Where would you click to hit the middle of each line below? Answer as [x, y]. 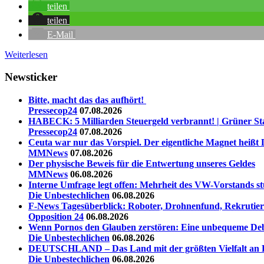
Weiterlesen [26, 54]
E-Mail [60, 34]
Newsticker [31, 77]
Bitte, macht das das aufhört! [87, 100]
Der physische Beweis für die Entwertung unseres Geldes [142, 164]
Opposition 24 [56, 217]
